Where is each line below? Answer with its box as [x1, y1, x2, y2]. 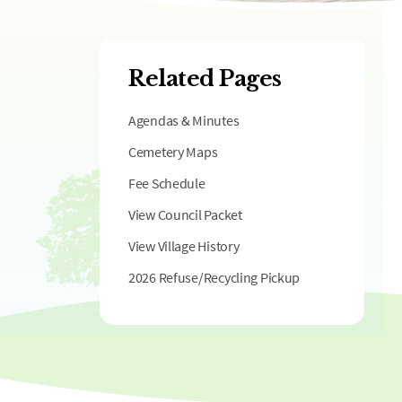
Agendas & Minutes [128, 111, 240, 129]
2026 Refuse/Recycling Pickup [128, 268, 301, 286]
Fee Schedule [128, 174, 205, 192]
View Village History [128, 237, 240, 255]
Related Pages [128, 66, 282, 92]
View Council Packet [128, 205, 242, 223]
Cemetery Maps [128, 143, 218, 161]
